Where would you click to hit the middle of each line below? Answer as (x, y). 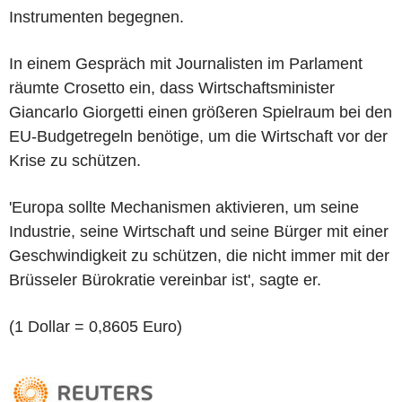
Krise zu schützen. (75, 160)
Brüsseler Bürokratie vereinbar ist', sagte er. (165, 280)
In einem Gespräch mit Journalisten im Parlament (186, 63)
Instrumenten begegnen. (96, 17)
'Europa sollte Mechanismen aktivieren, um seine (184, 207)
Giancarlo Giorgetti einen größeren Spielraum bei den (201, 112)
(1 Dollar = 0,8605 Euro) (96, 326)
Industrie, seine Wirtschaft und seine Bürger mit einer (199, 231)
